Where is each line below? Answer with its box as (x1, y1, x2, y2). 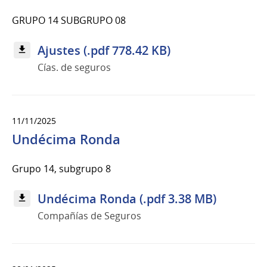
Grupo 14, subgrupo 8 (12, 162, 111, 175)
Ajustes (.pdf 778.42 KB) (38, 42, 170, 58)
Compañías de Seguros (38, 209, 141, 222)
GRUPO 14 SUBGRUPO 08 (12, 13, 126, 27)
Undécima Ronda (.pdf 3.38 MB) (38, 190, 216, 207)
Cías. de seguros (38, 60, 111, 74)
